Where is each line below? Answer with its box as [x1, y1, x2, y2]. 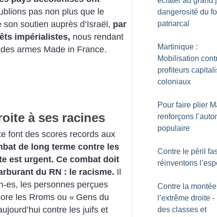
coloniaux [157, 77, 191, 86]
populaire [157, 124, 190, 132]
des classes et [157, 205, 206, 214]
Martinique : [157, 43, 198, 51]
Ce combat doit [56, 154, 119, 164]
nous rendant [70, 32, 124, 42]
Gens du [76, 192, 109, 202]
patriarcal [157, 19, 189, 28]
